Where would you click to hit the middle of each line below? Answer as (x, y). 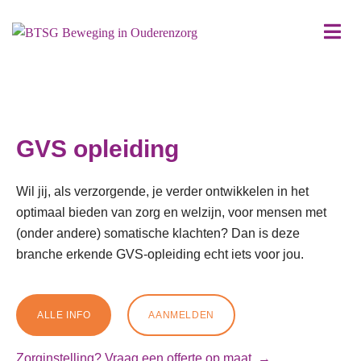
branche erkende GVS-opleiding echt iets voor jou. (160, 254)
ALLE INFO (64, 315)
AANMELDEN (181, 315)
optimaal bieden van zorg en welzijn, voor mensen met (171, 212)
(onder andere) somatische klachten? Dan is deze (158, 233)
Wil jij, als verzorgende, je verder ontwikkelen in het (162, 191)
